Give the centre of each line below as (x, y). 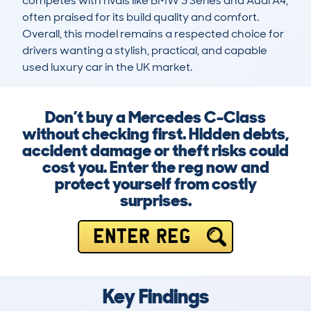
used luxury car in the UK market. (107, 67)
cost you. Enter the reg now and (155, 167)
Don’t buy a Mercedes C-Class (155, 117)
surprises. (155, 201)
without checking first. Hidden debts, (155, 134)
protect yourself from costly (155, 184)
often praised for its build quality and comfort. (141, 17)
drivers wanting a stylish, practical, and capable (145, 51)
